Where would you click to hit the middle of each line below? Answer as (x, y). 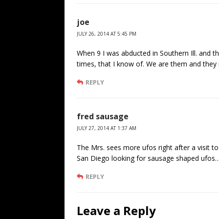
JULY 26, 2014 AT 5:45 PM (107, 34)
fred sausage (103, 117)
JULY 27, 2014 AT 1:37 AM (107, 128)
